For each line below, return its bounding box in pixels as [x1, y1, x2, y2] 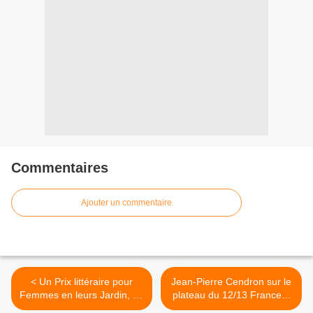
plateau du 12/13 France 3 [173, 289, 290, 301]
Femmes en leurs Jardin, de [20, 289, 144, 301]
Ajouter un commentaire [81, 198, 172, 208]
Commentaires [11, 160, 108, 176]
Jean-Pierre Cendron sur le [171, 276, 291, 288]
